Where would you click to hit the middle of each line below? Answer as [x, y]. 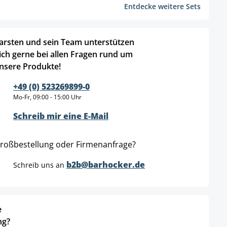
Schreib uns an [40, 165]
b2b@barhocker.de [106, 165]
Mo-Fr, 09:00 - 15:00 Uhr [47, 97]
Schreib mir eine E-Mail [61, 116]
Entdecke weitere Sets [162, 6]
